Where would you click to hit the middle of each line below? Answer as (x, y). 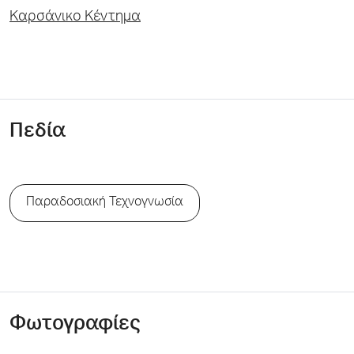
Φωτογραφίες (75, 325)
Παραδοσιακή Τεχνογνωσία (105, 203)
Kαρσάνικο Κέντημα (75, 17)
